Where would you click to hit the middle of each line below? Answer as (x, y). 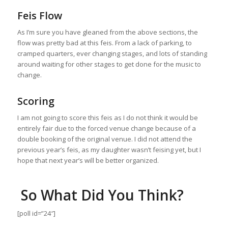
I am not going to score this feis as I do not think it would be (107, 118)
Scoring (36, 101)
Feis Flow (39, 15)
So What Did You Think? (100, 195)
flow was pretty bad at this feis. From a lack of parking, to (104, 42)
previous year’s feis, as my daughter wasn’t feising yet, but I (109, 150)
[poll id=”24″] (36, 213)
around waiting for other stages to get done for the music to (109, 64)
